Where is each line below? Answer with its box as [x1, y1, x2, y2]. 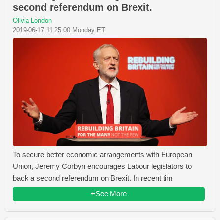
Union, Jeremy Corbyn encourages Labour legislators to [13, 162, 192, 170]
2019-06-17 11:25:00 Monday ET [13, 26, 105, 34]
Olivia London [13, 16, 52, 24]
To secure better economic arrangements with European [13, 150, 192, 159]
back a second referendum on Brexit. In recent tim [13, 173, 173, 182]
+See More [91, 189, 127, 198]
